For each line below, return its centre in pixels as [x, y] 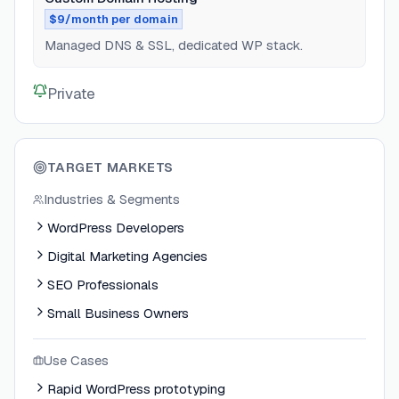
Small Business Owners [118, 313]
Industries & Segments [112, 199]
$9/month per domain [114, 20]
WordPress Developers [116, 228]
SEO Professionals [103, 285]
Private [71, 94]
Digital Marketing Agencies [127, 256]
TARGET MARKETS [110, 167]
